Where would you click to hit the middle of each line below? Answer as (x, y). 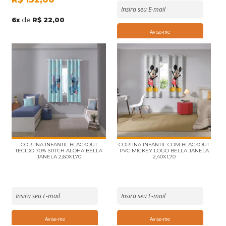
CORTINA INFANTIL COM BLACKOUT (164, 145)
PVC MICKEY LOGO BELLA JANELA (164, 151)
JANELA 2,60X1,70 (59, 157)
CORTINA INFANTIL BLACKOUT (59, 145)
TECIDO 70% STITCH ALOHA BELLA (59, 151)
